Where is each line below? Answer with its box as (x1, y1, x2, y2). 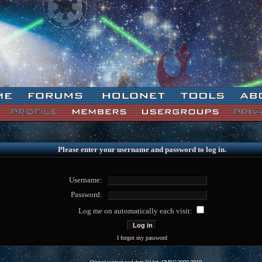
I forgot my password (116, 235, 167, 241)
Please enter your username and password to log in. (57, 145, 226, 154)
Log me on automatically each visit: (78, 206, 194, 215)
